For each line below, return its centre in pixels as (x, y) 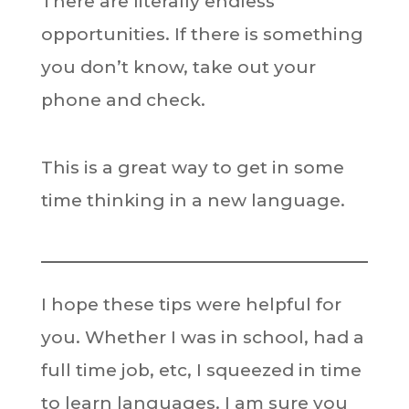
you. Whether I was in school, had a (202, 337)
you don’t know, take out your (178, 67)
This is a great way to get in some (192, 168)
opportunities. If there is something (202, 34)
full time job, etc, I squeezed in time (201, 370)
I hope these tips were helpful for (191, 304)
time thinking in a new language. (193, 200)
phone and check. (123, 100)
